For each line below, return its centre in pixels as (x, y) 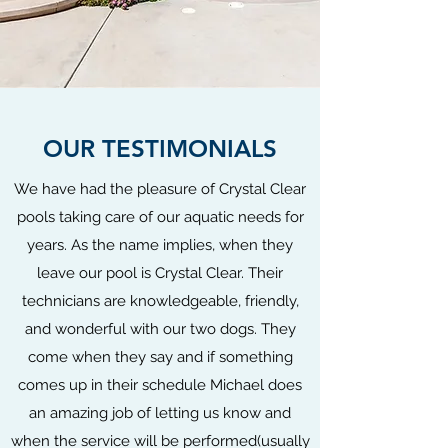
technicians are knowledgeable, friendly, (160, 301)
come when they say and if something (160, 357)
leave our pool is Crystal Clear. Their (160, 273)
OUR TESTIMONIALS (160, 148)
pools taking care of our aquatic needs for (160, 217)
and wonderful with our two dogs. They (160, 329)
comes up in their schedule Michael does (160, 385)
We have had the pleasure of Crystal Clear (160, 189)
